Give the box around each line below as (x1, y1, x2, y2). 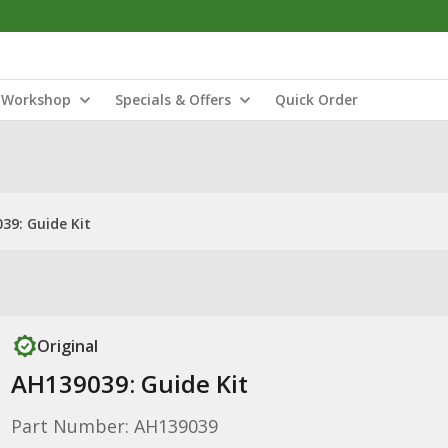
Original (36, 335, 98, 357)
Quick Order (275, 90, 358, 109)
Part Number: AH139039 (10, 414, 218, 438)
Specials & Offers (115, 90, 231, 109)
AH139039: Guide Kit (10, 367, 248, 400)
